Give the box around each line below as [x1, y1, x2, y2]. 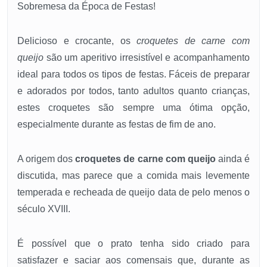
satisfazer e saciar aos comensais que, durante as [17, 255, 250, 266]
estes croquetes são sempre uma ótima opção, [17, 103, 250, 113]
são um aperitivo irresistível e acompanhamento [44, 52, 250, 63]
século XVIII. [17, 204, 70, 215]
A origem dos [17, 154, 76, 164]
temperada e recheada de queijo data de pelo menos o [17, 187, 250, 198]
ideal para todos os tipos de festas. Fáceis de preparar [17, 69, 250, 80]
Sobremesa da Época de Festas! [17, 1, 156, 12]
